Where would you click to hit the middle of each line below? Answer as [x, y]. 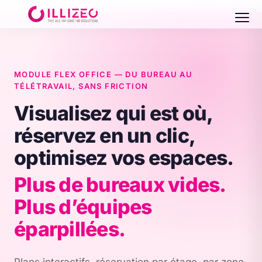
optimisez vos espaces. [124, 158]
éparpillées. [70, 229]
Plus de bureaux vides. [120, 185]
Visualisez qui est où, [113, 113]
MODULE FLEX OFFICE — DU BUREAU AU [104, 74]
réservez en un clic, [105, 135]
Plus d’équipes [83, 207]
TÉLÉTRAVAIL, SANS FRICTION [81, 86]
